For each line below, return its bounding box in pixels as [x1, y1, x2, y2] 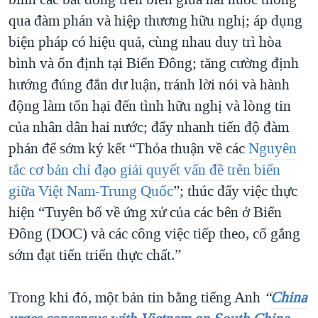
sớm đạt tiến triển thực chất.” [9, 245, 181, 265]
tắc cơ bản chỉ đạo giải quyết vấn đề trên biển [9, 160, 280, 180]
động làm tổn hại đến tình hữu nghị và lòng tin [9, 96, 291, 116]
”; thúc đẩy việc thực [173, 181, 297, 202]
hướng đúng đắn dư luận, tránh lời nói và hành [9, 75, 290, 95]
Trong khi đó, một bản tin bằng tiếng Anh [9, 287, 264, 308]
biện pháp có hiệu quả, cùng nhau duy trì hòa [9, 32, 281, 53]
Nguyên [248, 138, 297, 159]
